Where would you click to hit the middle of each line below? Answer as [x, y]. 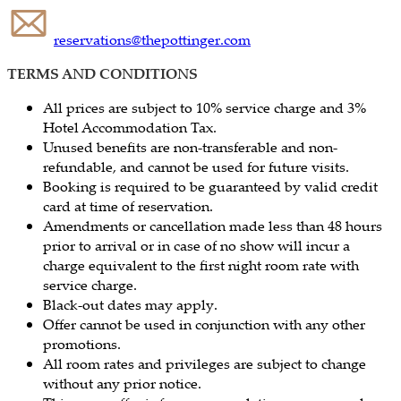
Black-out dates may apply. [130, 304]
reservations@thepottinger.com [152, 39]
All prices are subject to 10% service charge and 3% [205, 107]
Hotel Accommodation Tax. [130, 127]
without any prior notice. [122, 383]
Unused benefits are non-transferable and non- [190, 146]
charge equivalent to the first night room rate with [201, 264]
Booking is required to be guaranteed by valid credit [210, 186]
